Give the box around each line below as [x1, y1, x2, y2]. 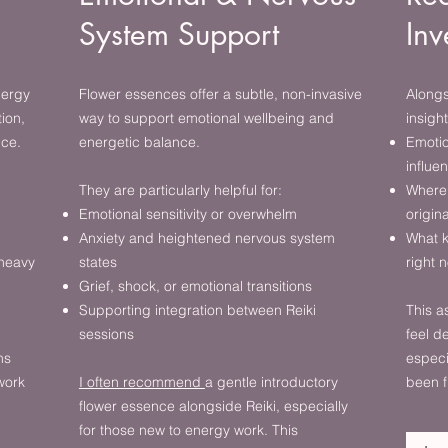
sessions [78, 325, 134, 343]
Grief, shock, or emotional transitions [78, 277, 312, 295]
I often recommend [78, 373, 205, 391]
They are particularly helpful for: [78, 181, 282, 199]
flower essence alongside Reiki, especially [78, 397, 348, 415]
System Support [78, 14, 279, 54]
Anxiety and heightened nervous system [78, 229, 335, 247]
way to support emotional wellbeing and [78, 109, 334, 127]
